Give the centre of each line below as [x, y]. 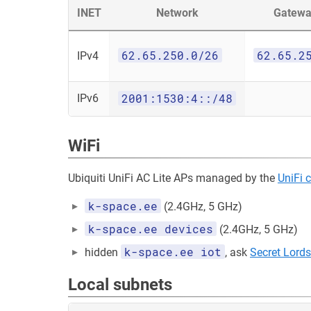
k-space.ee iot [173, 252]
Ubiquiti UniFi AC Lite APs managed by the [173, 178]
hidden [103, 252]
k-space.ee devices [151, 229]
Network [177, 13]
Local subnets [120, 285]
